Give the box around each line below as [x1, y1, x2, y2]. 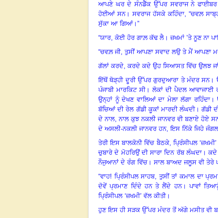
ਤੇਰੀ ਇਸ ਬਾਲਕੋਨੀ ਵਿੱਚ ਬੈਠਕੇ [98, 139, 169, 146]
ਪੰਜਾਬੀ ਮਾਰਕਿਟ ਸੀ [98, 86, 145, 93]
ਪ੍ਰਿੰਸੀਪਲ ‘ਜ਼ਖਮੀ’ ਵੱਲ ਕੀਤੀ [98, 192, 166, 200]
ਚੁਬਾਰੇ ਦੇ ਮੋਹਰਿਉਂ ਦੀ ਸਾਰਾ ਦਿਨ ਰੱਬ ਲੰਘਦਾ [98, 148, 202, 156]
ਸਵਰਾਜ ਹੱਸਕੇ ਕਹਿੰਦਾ [132, 10, 185, 18]
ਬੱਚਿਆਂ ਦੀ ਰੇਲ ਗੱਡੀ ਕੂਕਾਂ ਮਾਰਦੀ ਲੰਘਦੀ [98, 105, 196, 113]
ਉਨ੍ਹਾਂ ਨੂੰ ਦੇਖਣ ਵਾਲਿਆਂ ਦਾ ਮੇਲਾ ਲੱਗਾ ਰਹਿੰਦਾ [98, 95, 210, 103]
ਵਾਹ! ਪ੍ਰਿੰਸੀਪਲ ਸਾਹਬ [100, 172, 155, 180]
